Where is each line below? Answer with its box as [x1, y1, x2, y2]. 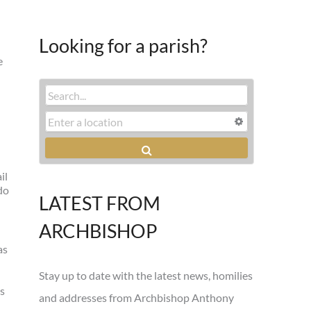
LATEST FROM [39, 192, 160, 215]
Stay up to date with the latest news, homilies [39, 268, 253, 282]
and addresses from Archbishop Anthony [39, 290, 234, 304]
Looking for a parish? [39, 34, 208, 58]
